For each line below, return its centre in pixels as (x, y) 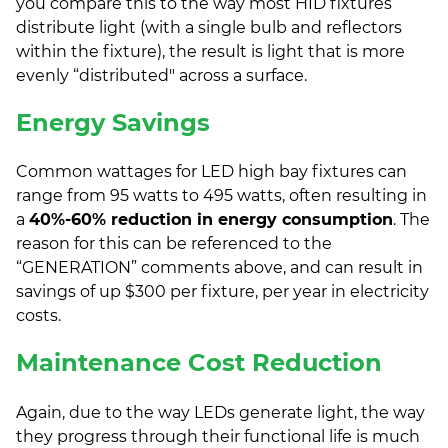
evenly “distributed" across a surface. (161, 75)
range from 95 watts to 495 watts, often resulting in (221, 196)
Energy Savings (113, 122)
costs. (38, 316)
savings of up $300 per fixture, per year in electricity (222, 292)
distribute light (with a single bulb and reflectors (209, 27)
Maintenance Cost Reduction (199, 363)
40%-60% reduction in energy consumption (211, 220)
